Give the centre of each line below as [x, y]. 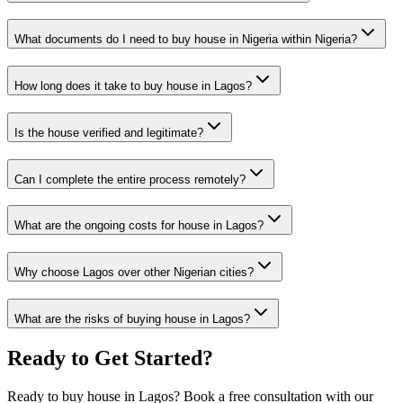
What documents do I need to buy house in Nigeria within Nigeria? [186, 40]
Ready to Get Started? [110, 358]
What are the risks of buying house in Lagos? [132, 318]
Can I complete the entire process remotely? [130, 179]
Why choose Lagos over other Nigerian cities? [134, 273]
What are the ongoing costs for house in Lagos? [139, 226]
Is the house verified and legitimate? [109, 132]
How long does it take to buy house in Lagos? [133, 86]
